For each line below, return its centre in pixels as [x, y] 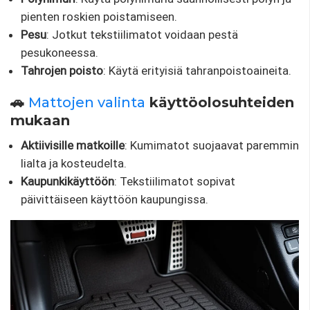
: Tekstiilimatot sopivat [175, 181]
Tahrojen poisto [62, 70]
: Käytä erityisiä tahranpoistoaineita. [197, 70]
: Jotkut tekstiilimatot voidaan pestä [142, 34]
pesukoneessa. [60, 52]
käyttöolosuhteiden [220, 102]
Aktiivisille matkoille [73, 145]
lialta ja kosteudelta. [74, 163]
